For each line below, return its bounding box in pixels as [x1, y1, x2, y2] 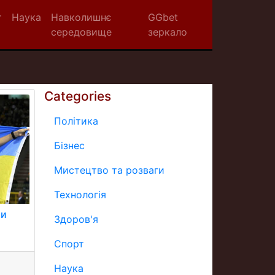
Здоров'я [54, 213, 98, 225]
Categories [44, 88, 111, 104]
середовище [50, 26, 112, 38]
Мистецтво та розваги [54, 164, 165, 176]
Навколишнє [50, 11, 112, 23]
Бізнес [54, 139, 85, 152]
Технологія [54, 188, 106, 201]
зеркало [148, 26, 188, 38]
